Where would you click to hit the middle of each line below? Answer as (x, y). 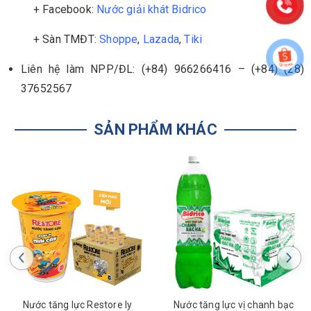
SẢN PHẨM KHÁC (155, 130)
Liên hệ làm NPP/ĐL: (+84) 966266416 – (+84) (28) (162, 69)
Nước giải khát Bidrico (152, 10)
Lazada (161, 40)
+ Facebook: (52, 10)
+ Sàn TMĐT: (53, 40)
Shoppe (119, 40)
